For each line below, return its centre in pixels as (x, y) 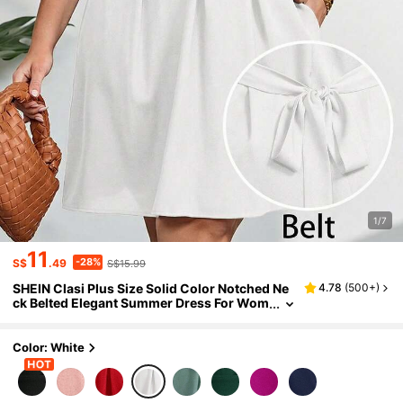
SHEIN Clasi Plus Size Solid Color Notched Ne (151, 289)
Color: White (49, 348)
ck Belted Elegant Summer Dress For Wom (141, 303)
